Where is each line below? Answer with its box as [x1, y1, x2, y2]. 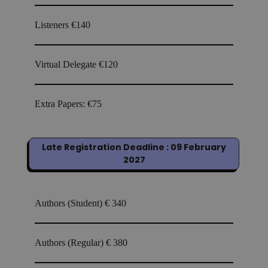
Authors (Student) [35, 198, 105, 209]
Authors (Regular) [35, 237, 106, 248]
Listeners [35, 20, 71, 31]
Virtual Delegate [35, 59, 99, 70]
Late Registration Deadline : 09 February [42, 141, 226, 154]
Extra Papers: [35, 99, 87, 109]
